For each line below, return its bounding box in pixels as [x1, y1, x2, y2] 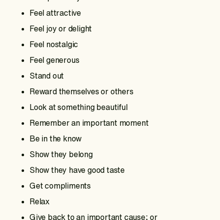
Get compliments [29, 181, 91, 190]
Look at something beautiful [29, 103, 128, 111]
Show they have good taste [29, 165, 125, 174]
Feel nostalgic [29, 40, 79, 48]
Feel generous [29, 55, 80, 64]
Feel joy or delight [29, 24, 92, 32]
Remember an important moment [29, 118, 149, 127]
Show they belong [29, 150, 93, 158]
